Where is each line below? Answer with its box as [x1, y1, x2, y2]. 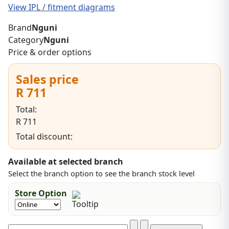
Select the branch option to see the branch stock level [8, 168, 195, 179]
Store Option [15, 188, 67, 199]
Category [8, 34, 43, 46]
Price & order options [8, 47, 91, 58]
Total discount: [16, 131, 73, 143]
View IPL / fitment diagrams [8, 2, 115, 13]
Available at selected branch [8, 156, 123, 168]
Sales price [16, 71, 79, 88]
